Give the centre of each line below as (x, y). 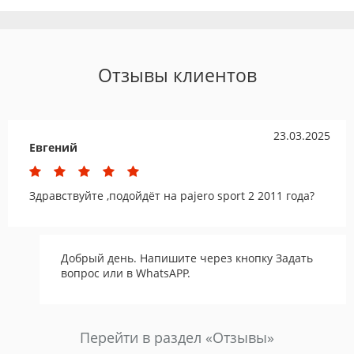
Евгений (53, 148)
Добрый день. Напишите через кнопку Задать (187, 258)
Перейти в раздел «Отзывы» (177, 338)
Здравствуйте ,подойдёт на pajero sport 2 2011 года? (172, 196)
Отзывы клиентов (177, 75)
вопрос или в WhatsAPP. (126, 273)
